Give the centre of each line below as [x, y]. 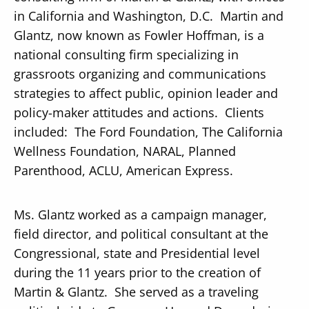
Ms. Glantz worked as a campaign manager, [140, 214]
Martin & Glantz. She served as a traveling [136, 291]
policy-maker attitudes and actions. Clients [139, 112]
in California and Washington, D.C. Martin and [148, 16]
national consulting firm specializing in [126, 54]
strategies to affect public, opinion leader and [146, 93]
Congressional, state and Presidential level [137, 253]
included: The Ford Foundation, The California [148, 131]
